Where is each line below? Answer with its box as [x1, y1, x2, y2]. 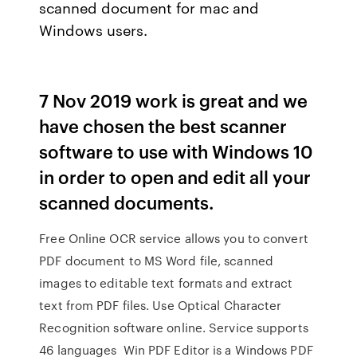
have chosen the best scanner [39, 113, 288, 138]
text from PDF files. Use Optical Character [39, 296, 282, 314]
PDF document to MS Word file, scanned [39, 252, 273, 269]
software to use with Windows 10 [39, 139, 314, 163]
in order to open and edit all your [39, 164, 312, 189]
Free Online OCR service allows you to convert [39, 229, 308, 247]
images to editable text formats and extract [39, 274, 293, 292]
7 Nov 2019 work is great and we [39, 88, 308, 112]
